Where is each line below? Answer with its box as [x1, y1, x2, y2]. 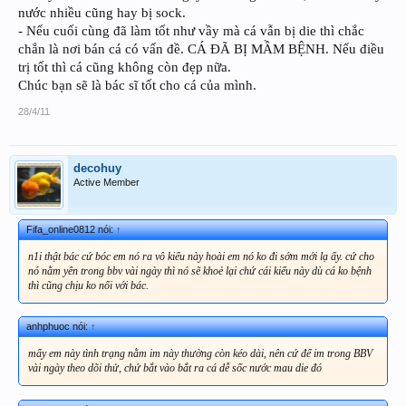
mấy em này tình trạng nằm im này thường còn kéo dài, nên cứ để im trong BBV [28, 347, 372, 361]
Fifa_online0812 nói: [26, 223, 116, 235]
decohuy [73, 160, 121, 175]
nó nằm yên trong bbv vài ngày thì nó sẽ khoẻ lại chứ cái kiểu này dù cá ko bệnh [28, 264, 372, 277]
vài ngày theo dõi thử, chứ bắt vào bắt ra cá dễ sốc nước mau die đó [28, 362, 322, 375]
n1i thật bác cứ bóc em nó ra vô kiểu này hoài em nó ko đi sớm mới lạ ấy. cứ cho [28, 249, 374, 263]
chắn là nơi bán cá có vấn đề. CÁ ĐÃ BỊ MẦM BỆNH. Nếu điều [18, 41, 384, 56]
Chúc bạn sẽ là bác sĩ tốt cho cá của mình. [18, 77, 256, 92]
